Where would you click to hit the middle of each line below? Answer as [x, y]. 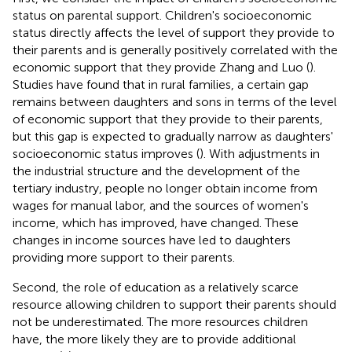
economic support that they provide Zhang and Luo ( [161, 67]
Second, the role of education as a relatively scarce [156, 287]
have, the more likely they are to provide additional [154, 339]
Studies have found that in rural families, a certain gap [161, 84]
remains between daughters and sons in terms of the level [175, 101]
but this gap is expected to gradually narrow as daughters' [173, 136]
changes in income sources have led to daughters [152, 240]
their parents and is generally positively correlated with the [175, 49]
